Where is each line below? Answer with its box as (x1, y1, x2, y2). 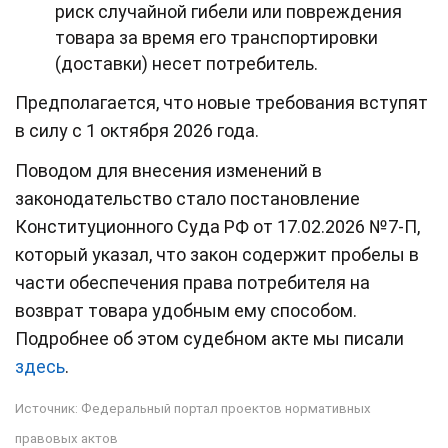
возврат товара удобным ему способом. (15, 299, 357, 321)
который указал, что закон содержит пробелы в (15, 243, 419, 265)
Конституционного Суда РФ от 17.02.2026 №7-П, (15, 215, 420, 237)
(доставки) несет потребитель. (55, 52, 318, 74)
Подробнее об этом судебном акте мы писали (15, 327, 404, 349)
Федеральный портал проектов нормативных (81, 400, 371, 416)
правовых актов (15, 430, 118, 446)
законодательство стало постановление (15, 187, 360, 209)
